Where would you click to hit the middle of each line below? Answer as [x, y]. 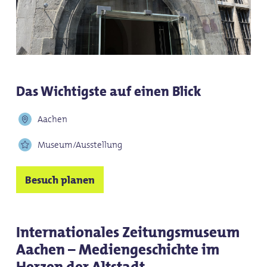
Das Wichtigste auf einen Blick [108, 91]
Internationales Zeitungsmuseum [128, 232]
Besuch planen [60, 180]
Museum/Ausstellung [80, 145]
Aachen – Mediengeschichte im [117, 249]
